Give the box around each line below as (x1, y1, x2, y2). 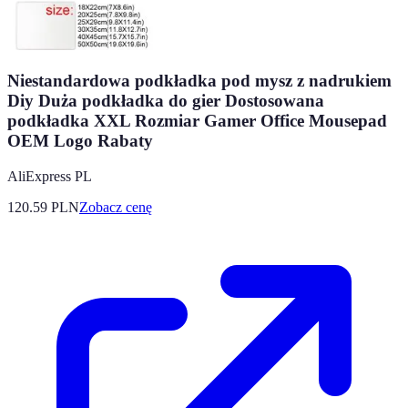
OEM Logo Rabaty (7, 131, 153, 150)
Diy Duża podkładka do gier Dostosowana (7, 91, 324, 110)
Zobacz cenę (79, 199, 152, 215)
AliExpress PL (7, 168, 92, 184)
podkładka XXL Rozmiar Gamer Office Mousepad (7, 111, 387, 130)
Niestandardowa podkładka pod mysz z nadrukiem (7, 71, 392, 90)
